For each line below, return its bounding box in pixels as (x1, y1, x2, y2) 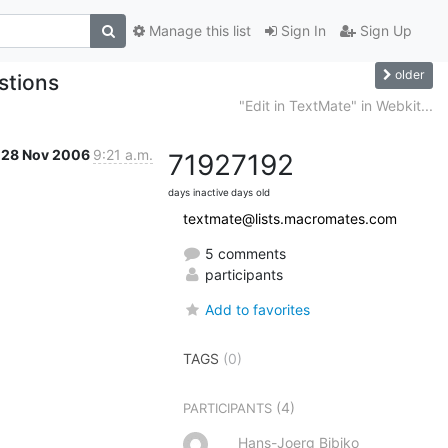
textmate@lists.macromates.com (183, 209, 397, 227)
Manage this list (145, 22, 251, 40)
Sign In (277, 22, 326, 40)
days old (231, 186, 270, 198)
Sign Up (356, 22, 412, 40)
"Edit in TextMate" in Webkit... (239, 96, 433, 114)
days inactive (168, 186, 229, 198)
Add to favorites (205, 300, 311, 318)
